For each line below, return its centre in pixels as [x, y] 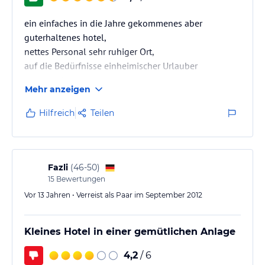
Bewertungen [80, 179]
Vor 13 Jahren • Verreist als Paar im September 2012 [113, 195]
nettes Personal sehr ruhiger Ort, [89, 51]
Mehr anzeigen [58, 89]
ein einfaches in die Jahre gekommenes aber [113, 23]
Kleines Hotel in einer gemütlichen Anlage [130, 232]
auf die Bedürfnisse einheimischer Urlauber [111, 66]
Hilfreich [57, 113]
